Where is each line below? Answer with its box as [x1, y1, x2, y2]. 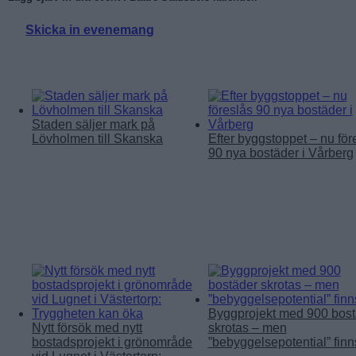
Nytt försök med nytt [32, 321, 142, 335]
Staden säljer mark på [32, 118, 155, 132]
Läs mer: [8, 53, 79, 72]
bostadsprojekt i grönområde [32, 335, 192, 350]
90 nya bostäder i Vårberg [207, 146, 354, 161]
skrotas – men [207, 321, 287, 335]
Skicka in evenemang [25, 22, 155, 37]
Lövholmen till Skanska [32, 132, 163, 146]
